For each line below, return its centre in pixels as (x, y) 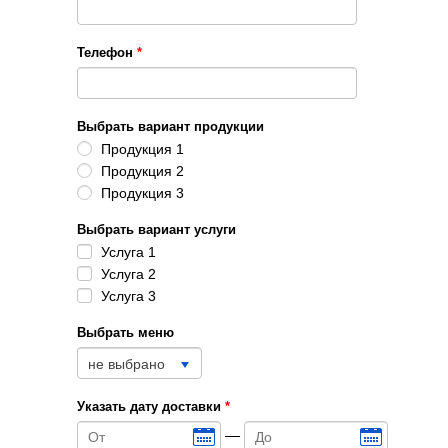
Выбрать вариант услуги (156, 229)
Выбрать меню (125, 332)
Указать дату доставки (150, 406)
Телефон (106, 53)
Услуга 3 (128, 295)
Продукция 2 (142, 171)
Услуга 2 (128, 273)
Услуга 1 (128, 251)
